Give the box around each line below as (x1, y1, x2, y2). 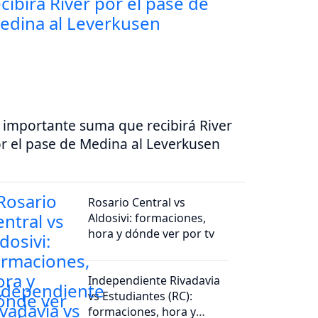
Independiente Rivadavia (88, 272, 221, 288)
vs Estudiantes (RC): (88, 287, 193, 304)
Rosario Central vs (88, 194, 186, 210)
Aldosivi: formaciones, (88, 209, 207, 226)
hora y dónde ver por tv (88, 225, 215, 241)
